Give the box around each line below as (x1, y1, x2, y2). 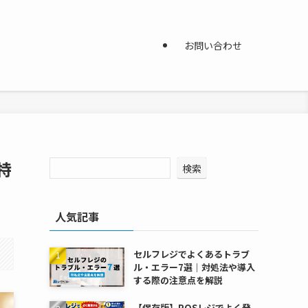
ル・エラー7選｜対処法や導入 (133, 261, 255, 274)
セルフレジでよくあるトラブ (133, 247, 250, 261)
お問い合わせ (184, 38, 242, 52)
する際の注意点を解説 (133, 274, 223, 287)
